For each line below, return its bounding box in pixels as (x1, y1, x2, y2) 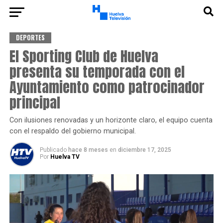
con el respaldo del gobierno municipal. (9, 127, 136, 135)
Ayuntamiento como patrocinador (9, 76, 205, 98)
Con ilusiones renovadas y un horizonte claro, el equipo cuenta (9, 116, 213, 124)
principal (9, 92, 60, 113)
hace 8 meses (68, 146, 110, 153)
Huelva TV (50, 153, 80, 160)
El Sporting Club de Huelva (9, 45, 158, 67)
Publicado (39, 146, 67, 153)
